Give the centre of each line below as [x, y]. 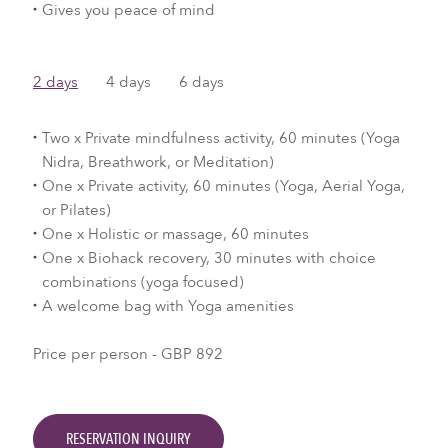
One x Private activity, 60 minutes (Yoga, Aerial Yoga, [223, 185]
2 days [55, 81]
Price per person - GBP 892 [127, 353]
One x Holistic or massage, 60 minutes [175, 233]
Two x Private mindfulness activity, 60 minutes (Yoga [220, 137]
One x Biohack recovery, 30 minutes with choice [208, 257]
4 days [128, 81]
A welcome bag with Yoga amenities [167, 305]
